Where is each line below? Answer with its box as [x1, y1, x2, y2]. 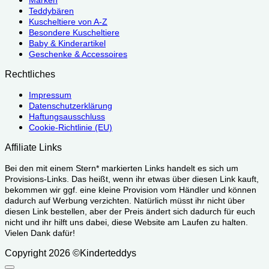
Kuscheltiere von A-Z [29, 17, 107, 27]
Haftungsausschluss [29, 112, 105, 122]
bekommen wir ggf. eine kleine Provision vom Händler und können [5, 185, 256, 195]
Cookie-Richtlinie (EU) [29, 122, 112, 133]
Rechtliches [5, 69, 55, 80]
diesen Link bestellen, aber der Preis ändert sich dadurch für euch [5, 207, 255, 217]
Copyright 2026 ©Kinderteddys [5, 248, 136, 259]
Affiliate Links [5, 142, 62, 153]
